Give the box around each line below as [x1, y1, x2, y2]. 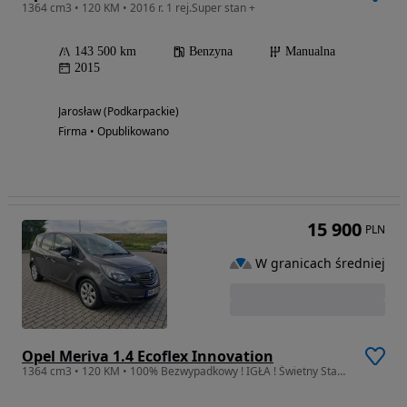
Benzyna [189, 45, 233, 59]
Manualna [285, 45, 335, 59]
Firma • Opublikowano [58, 124, 169, 140]
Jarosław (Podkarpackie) [58, 104, 179, 120]
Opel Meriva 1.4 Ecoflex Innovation [22, 346, 273, 367]
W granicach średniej [255, 253, 385, 272]
